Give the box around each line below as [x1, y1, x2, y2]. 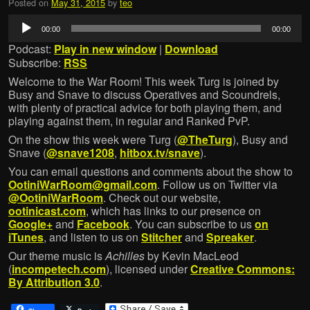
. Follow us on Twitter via [157, 176, 277, 193]
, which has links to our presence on [86, 203, 261, 219]
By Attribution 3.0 [8, 274, 100, 291]
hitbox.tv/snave [120, 145, 200, 161]
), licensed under [106, 261, 190, 277]
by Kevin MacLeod [145, 248, 239, 264]
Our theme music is [8, 248, 105, 264]
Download [165, 41, 218, 57]
